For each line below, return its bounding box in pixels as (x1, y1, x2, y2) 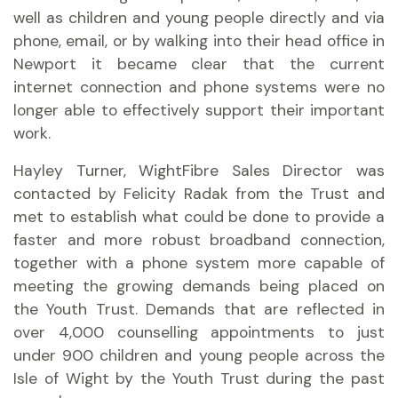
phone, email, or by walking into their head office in (13, 31, 385, 51)
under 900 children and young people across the (13, 346, 385, 365)
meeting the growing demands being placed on (13, 276, 385, 296)
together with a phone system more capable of (13, 253, 385, 273)
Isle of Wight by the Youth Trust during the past (13, 369, 385, 388)
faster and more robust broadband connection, (13, 230, 385, 250)
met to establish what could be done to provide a (13, 207, 385, 227)
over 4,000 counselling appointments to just (13, 322, 385, 342)
